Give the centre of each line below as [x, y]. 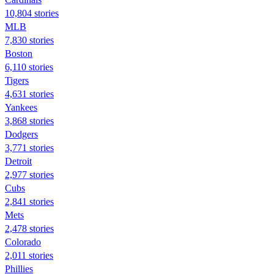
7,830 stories [29, 40]
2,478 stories [29, 228]
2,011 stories [29, 255]
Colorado [23, 242]
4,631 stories [29, 94]
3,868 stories [29, 120]
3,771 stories [29, 147]
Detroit [18, 161]
